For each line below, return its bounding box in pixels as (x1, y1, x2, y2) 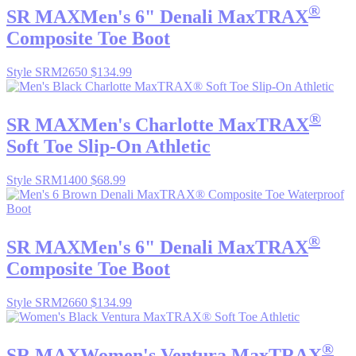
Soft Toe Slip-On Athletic (6, 136, 211, 157)
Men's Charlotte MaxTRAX (80, 114, 309, 136)
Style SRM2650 (6, 65, 91, 79)
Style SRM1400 (6, 172, 91, 187)
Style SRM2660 (6, 295, 91, 309)
